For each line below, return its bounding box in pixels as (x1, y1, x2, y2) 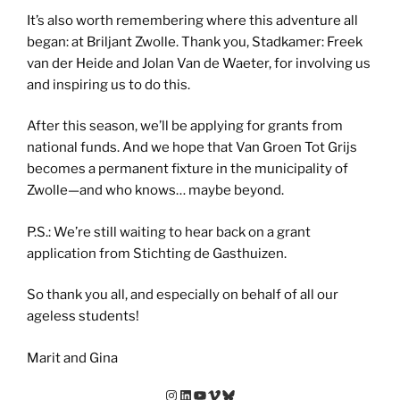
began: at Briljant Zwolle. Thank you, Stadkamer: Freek (27, 33, 362, 50)
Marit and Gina (27, 349, 118, 366)
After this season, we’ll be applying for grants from (27, 118, 343, 135)
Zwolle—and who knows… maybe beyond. (27, 182, 284, 199)
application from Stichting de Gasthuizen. (27, 245, 287, 262)
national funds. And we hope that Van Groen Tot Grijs (27, 139, 357, 156)
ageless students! (27, 308, 139, 325)
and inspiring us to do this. (27, 76, 190, 93)
